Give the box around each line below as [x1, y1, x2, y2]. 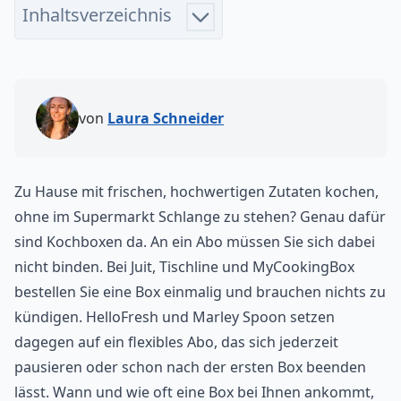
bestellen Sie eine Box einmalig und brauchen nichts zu [14, 281, 386, 302]
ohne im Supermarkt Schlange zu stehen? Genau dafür [14, 206, 386, 226]
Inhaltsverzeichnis [22, 2, 172, 27]
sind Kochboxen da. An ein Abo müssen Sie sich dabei [14, 231, 375, 252]
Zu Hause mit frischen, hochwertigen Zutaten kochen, [14, 181, 379, 201]
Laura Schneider [107, 107, 224, 128]
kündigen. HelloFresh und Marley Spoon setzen [14, 306, 335, 327]
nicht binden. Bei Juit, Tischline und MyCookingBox [14, 256, 354, 277]
